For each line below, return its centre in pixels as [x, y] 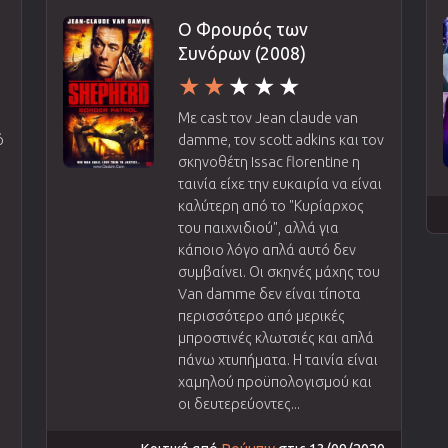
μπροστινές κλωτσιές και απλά [276, 337]
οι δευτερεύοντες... [239, 403]
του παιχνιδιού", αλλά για [259, 227]
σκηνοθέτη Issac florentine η [269, 161]
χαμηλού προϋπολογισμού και [275, 381]
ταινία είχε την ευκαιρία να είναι [280, 183]
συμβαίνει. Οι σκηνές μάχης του [279, 271]
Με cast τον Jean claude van [268, 117]
